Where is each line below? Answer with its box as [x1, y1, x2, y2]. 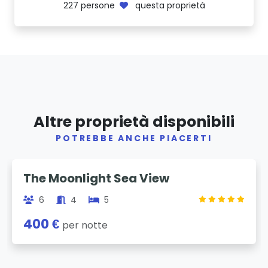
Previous [29, 159, 69, 173]
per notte [62, 218, 108, 233]
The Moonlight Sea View [23, 170, 170, 187]
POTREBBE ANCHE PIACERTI [56, 132, 212, 144]
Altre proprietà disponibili [33, 111, 234, 132]
